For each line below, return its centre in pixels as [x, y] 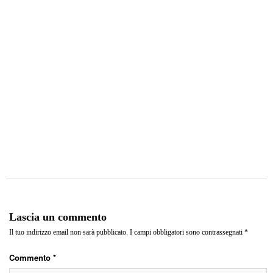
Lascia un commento [58, 217]
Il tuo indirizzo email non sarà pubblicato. [69, 232]
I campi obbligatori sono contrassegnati [187, 232]
